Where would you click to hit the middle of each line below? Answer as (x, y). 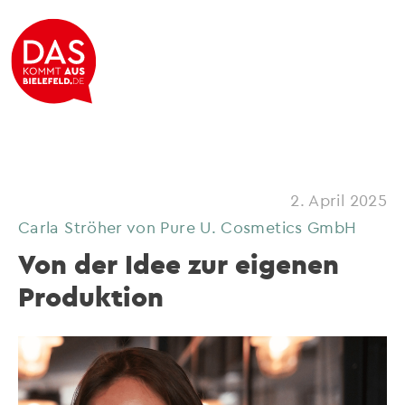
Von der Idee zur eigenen (179, 264)
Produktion (91, 297)
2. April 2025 (339, 199)
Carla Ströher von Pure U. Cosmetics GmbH (188, 226)
